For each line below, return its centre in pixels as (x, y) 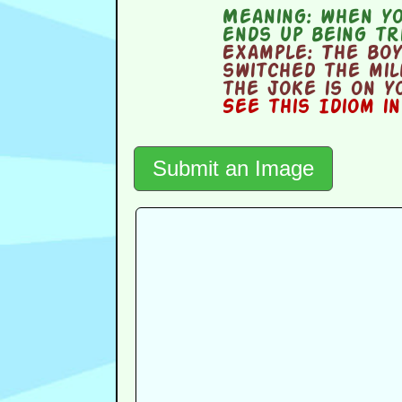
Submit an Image (233, 169)
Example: (267, 54)
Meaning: (267, 18)
